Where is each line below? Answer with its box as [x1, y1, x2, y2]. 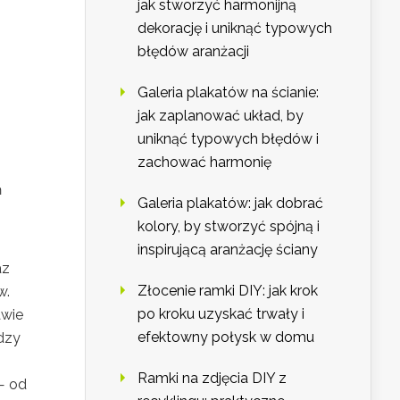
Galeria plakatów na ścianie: [137, 84, 319, 102]
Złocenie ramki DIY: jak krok [137, 282, 318, 300]
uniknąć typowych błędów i [137, 130, 319, 148]
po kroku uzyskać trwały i [137, 305, 304, 323]
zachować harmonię [137, 154, 271, 171]
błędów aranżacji [137, 43, 249, 61]
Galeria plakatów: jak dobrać [137, 195, 323, 212]
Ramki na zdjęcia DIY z [137, 370, 287, 387]
